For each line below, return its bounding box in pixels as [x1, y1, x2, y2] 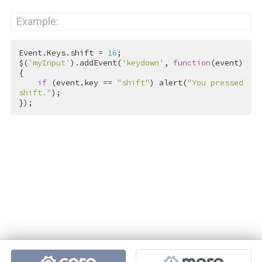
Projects [9, 239, 59, 256]
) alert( [149, 77, 187, 88]
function [173, 57, 211, 68]
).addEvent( [70, 57, 122, 68]
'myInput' [27, 57, 70, 68]
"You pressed [187, 77, 243, 88]
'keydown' [121, 57, 164, 68]
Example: [16, 15, 58, 27]
